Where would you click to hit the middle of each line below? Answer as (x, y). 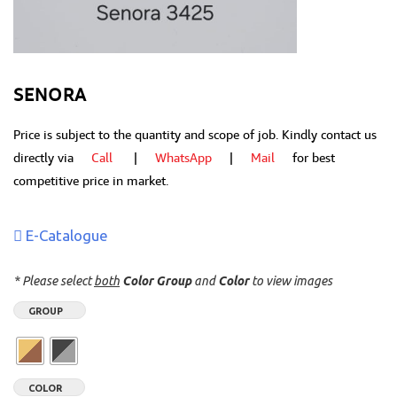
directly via (52, 157)
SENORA (50, 94)
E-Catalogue (65, 235)
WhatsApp (183, 157)
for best (305, 157)
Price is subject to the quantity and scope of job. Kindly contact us (195, 134)
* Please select (54, 281)
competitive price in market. (91, 180)
